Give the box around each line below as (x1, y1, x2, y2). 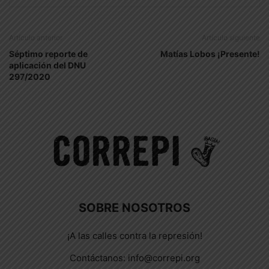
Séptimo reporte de (9, 49, 88, 59)
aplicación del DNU (9, 60, 86, 70)
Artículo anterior (9, 33, 62, 42)
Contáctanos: (69, 252, 128, 264)
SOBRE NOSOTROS (79, 201, 190, 215)
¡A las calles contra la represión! (67, 230, 202, 241)
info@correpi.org (127, 252, 200, 264)
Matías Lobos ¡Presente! (160, 49, 260, 59)
